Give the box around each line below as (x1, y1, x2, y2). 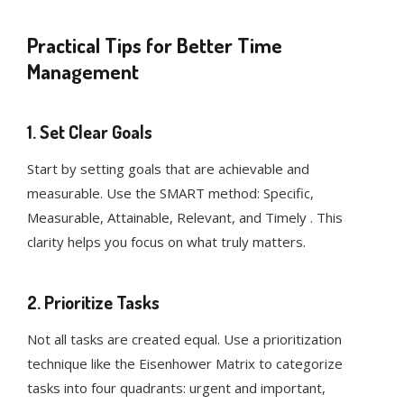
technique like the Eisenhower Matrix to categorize (27, 354, 343, 373)
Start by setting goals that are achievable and (27, 160, 309, 179)
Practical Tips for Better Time (27, 32, 282, 59)
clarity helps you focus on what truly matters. (27, 233, 306, 252)
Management (27, 58, 139, 85)
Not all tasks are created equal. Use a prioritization (27, 330, 342, 349)
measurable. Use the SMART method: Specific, (27, 184, 314, 203)
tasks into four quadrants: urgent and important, (27, 379, 326, 398)
